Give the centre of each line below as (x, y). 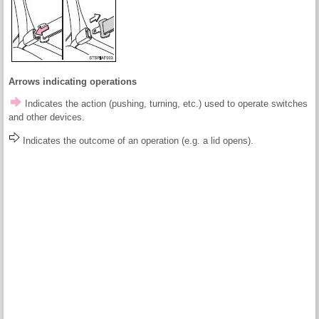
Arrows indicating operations (73, 82)
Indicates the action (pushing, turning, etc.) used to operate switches (165, 104)
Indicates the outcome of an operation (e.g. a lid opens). (137, 141)
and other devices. (47, 117)
